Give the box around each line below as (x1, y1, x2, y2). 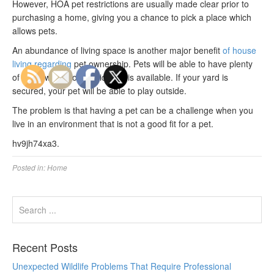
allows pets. (12, 24, 57, 37)
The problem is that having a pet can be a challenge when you (12, 104, 253, 116)
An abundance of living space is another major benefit (12, 44, 223, 56)
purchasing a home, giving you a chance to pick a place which (12, 11, 251, 23)
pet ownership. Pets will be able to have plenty (72, 57, 253, 70)
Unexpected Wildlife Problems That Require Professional (12, 260, 231, 272)
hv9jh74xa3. (12, 137, 59, 149)
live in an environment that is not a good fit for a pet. (12, 117, 213, 130)
